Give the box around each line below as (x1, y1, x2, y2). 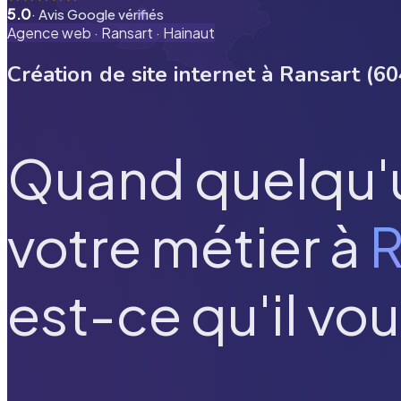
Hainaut (163, 23, 215, 42)
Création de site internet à (7, 59, 279, 89)
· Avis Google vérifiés (31, 5, 164, 22)
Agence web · (7, 23, 101, 42)
